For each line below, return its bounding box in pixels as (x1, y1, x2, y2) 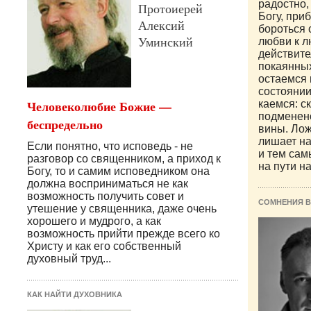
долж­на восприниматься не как (27, 178, 188, 190)
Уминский (138, 33, 193, 51)
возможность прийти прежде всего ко (27, 228, 220, 240)
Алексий (138, 17, 185, 34)
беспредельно (27, 115, 103, 134)
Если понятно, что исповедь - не (27, 140, 193, 153)
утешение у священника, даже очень (27, 203, 217, 215)
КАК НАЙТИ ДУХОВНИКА (27, 290, 122, 299)
